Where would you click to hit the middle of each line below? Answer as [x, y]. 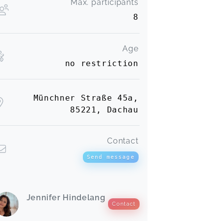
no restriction [102, 64]
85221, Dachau [104, 110]
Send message [110, 157]
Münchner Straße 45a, [86, 98]
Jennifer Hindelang [66, 197]
